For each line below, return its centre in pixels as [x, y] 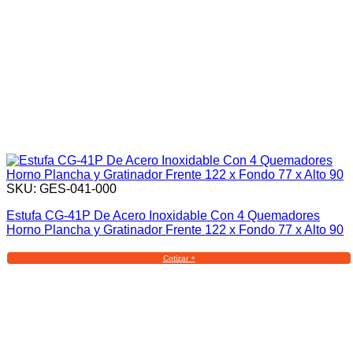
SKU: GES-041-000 [61, 188]
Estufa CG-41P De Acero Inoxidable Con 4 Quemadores [163, 215]
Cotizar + [179, 258]
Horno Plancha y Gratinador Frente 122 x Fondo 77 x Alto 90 [175, 229]
